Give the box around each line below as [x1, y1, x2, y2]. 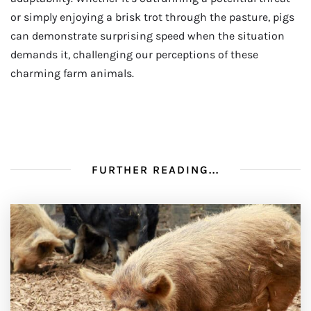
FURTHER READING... [92, 162, 219, 176]
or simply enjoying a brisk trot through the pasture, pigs [10, 10, 294, 24]
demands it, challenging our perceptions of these [10, 47, 258, 61]
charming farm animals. [10, 66, 134, 80]
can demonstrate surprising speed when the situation [10, 28, 285, 42]
